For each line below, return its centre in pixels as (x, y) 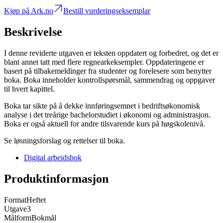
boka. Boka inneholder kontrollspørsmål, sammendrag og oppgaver (110, 80)
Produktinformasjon (56, 179)
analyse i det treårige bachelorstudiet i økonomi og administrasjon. (107, 115)
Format (15, 200)
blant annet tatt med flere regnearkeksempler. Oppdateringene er (104, 62)
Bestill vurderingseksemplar (107, 11)
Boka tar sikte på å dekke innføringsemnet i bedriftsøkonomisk (102, 106)
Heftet (36, 200)
